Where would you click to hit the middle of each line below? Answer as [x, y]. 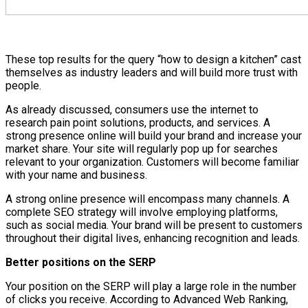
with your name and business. [76, 175]
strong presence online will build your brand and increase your [154, 135]
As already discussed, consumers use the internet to [132, 109]
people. [23, 85]
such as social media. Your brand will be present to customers [154, 225]
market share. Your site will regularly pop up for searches [142, 148]
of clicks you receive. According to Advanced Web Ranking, [147, 299]
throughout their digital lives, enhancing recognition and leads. [153, 238]
